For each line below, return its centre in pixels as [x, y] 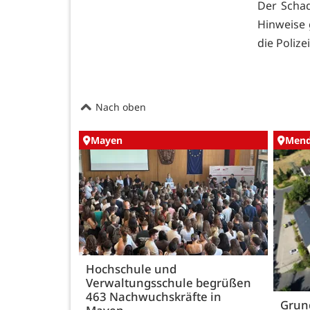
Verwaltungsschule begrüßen [168, 283]
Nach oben [119, 107]
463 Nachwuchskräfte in [154, 297]
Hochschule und [131, 269]
